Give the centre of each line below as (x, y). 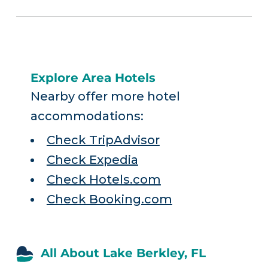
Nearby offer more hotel (105, 96)
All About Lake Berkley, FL (123, 253)
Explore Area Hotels (93, 78)
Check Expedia (92, 160)
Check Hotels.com (103, 180)
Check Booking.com (109, 200)
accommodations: (87, 116)
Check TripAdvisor (103, 140)
